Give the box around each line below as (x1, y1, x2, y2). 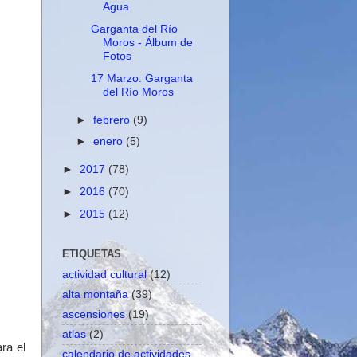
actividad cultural (62, 267, 147, 280)
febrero (93, 112, 134, 126)
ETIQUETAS (62, 247, 121, 260)
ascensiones (62, 308, 125, 321)
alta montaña (62, 287, 128, 300)
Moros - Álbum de (102, 35, 193, 49)
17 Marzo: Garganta (90, 71, 193, 84)
